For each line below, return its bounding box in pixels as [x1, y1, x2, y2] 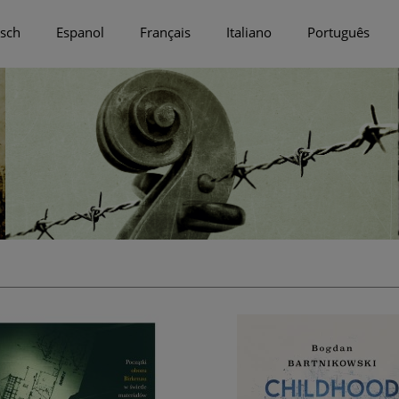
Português [307, 22, 370, 42]
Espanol [55, 22, 104, 42]
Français [139, 22, 191, 42]
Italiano [226, 22, 273, 42]
